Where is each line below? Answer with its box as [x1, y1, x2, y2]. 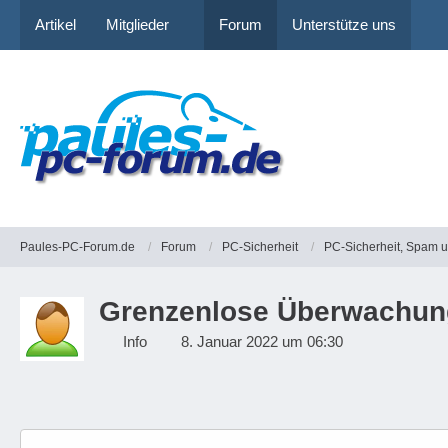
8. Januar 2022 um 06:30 [181, 333, 343, 350]
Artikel [35, 16, 76, 33]
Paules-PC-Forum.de [20, 239, 135, 254]
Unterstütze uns [292, 16, 396, 33]
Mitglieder [106, 16, 169, 33]
